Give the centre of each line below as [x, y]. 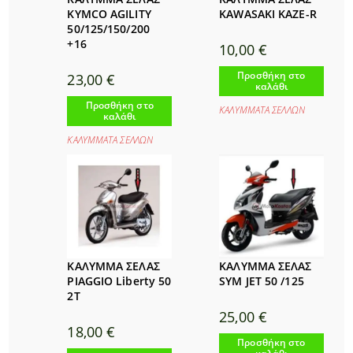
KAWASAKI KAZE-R [268, 13]
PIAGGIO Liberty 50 [119, 281]
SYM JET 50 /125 [262, 281]
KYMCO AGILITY [109, 13]
